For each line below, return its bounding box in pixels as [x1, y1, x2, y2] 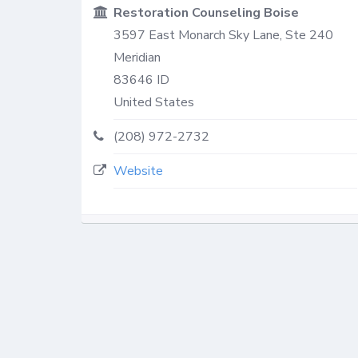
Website [113, 161, 163, 180]
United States [113, 93, 194, 111]
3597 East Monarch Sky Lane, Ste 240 [113, 26, 333, 44]
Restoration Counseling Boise [113, 3, 299, 22]
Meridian [113, 48, 161, 66]
